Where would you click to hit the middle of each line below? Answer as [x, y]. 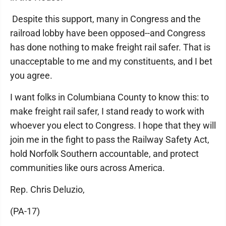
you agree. [33, 76]
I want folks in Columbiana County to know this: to [109, 97]
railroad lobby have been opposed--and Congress [108, 33]
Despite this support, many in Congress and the [105, 19]
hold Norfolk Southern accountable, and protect [104, 154]
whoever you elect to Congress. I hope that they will [113, 126]
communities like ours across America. [90, 168]
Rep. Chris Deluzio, [47, 190]
